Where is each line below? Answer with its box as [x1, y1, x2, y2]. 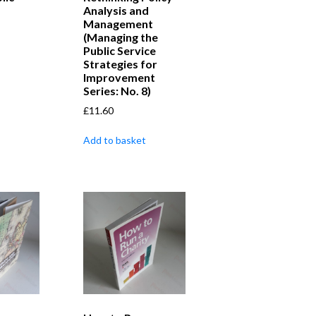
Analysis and [83, 4, 149, 18]
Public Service [83, 44, 156, 58]
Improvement [83, 71, 155, 85]
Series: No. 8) [83, 84, 151, 98]
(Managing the [83, 30, 158, 44]
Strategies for [83, 57, 157, 71]
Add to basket [83, 134, 146, 147]
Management [83, 17, 153, 31]
